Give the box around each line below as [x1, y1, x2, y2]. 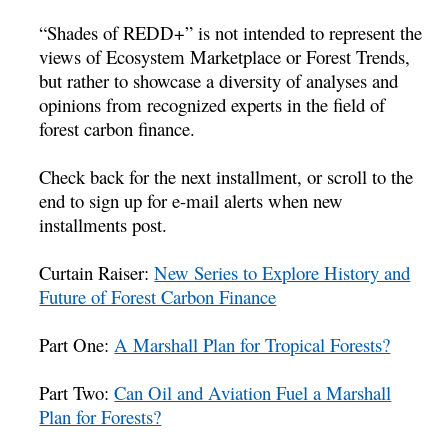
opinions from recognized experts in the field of [39, 92, 386, 118]
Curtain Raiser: [39, 260, 155, 286]
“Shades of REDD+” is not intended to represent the [39, 20, 423, 46]
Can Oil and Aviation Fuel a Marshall [114, 380, 392, 406]
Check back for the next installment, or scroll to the [39, 164, 414, 190]
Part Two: [39, 380, 115, 406]
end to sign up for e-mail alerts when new [39, 188, 344, 214]
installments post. [39, 212, 168, 238]
